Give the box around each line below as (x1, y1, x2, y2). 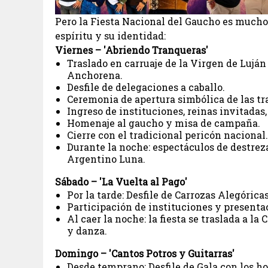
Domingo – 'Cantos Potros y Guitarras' (55, 246, 234, 260)
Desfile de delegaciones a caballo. (67, 80, 225, 93)
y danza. (67, 224, 107, 237)
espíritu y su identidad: (55, 29, 166, 42)
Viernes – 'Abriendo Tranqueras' (55, 43, 208, 56)
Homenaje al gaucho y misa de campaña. (67, 116, 260, 129)
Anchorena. (67, 68, 123, 81)
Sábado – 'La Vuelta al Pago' (55, 175, 187, 188)
